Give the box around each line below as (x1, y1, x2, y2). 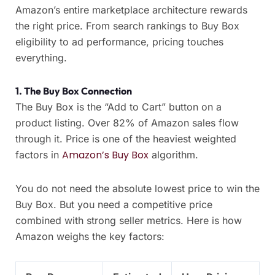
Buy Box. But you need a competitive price (15, 198, 212, 211)
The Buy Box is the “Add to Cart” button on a (15, 101, 222, 114)
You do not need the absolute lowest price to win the (15, 182, 260, 195)
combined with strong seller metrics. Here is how (15, 214, 242, 227)
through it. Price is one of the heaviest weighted (15, 133, 236, 145)
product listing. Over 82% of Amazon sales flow (15, 117, 239, 130)
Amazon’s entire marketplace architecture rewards (15, 4, 247, 17)
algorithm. (149, 149, 198, 161)
